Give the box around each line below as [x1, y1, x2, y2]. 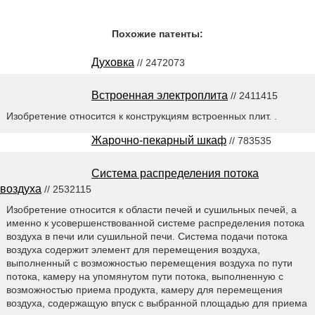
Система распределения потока [91, 167, 259, 179]
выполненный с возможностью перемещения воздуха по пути [6, 257, 292, 269]
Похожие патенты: [112, 28, 203, 39]
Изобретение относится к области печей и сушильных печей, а [6, 203, 297, 215]
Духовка [91, 56, 134, 68]
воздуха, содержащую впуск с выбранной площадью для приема [6, 297, 307, 309]
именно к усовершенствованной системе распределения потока [6, 217, 304, 229]
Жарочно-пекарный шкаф [91, 134, 226, 146]
